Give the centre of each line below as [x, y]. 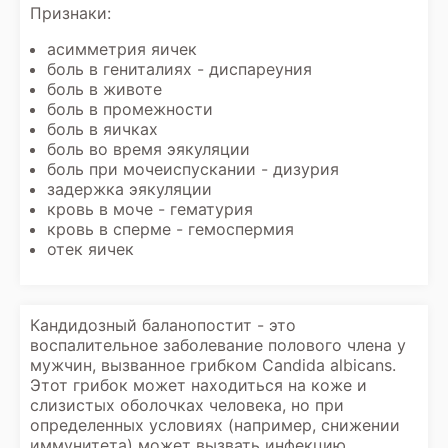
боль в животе [104, 89]
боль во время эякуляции [148, 149]
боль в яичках [102, 129]
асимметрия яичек [122, 49]
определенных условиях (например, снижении [215, 425]
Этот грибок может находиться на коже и [198, 385]
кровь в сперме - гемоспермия [170, 229]
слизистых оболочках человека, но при [187, 405]
